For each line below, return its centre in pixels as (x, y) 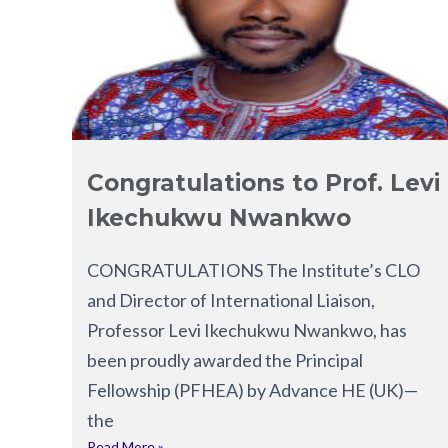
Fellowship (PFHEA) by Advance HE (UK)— (252, 389)
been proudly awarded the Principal (225, 359)
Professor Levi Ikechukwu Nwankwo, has (247, 329)
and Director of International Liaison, (231, 299)
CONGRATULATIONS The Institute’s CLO (253, 269)
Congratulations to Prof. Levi (263, 182)
